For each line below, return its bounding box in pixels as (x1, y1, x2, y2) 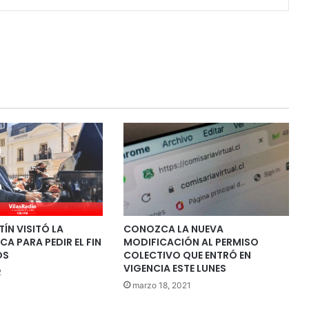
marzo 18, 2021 (132, 279, 191, 290)
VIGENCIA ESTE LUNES (123, 261, 226, 275)
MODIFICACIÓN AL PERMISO (123, 235, 259, 249)
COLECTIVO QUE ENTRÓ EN (123, 248, 251, 262)
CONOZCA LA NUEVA (123, 221, 223, 236)
